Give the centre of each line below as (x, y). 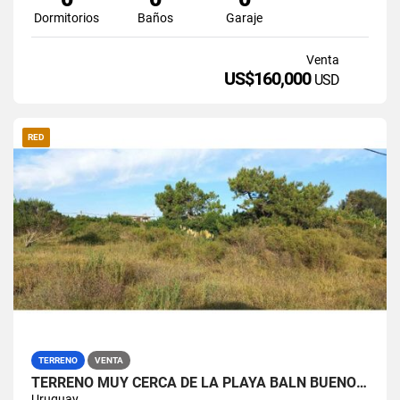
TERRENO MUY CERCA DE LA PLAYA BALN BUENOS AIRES (362, 382)
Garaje (245, 17)
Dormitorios (67, 17)
